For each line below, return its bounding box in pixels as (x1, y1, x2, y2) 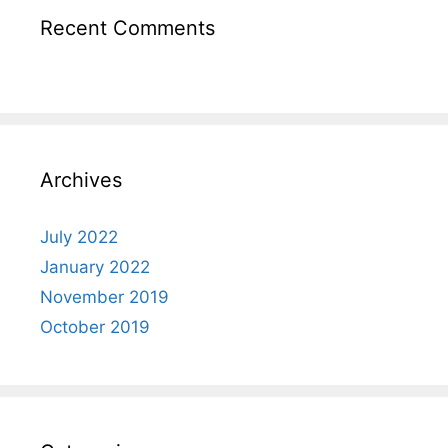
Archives (40, 167, 122, 192)
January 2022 (40, 256, 150, 277)
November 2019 (40, 286, 169, 307)
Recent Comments (40, 15, 215, 40)
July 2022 (40, 226, 118, 247)
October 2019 (40, 316, 150, 337)
